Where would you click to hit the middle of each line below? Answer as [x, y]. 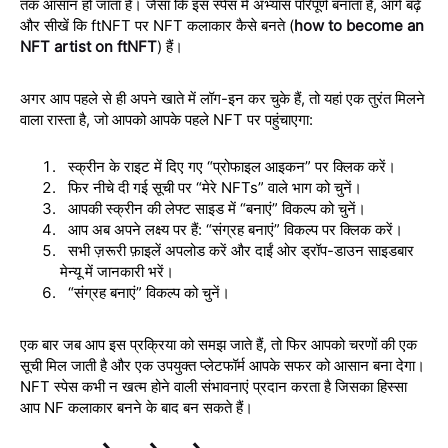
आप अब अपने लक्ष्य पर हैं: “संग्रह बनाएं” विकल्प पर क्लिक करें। [235, 229]
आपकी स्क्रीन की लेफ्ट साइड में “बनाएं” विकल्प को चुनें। [217, 208]
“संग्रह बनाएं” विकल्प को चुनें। [151, 292]
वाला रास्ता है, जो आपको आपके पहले [116, 119]
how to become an [359, 25]
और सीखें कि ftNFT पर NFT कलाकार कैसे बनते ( [157, 25]
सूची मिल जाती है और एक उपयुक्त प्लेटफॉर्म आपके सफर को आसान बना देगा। [222, 365]
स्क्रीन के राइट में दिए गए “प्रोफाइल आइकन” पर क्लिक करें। [232, 166]
